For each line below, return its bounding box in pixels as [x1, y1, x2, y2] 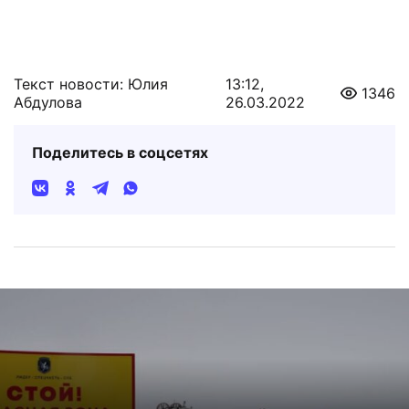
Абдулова [14, 73, 82, 92]
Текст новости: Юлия [14, 55, 168, 74]
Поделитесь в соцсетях [32, 123, 208, 142]
